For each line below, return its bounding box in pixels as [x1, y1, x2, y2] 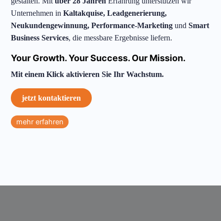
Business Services [11, 34, 69, 42]
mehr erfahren [16, 117, 64, 126]
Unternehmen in [11, 9, 64, 17]
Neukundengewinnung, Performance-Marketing [11, 21, 173, 30]
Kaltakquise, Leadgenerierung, [63, 9, 167, 17]
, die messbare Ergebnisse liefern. [69, 34, 173, 42]
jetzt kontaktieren [22, 94, 81, 102]
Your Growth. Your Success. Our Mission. [11, 53, 186, 63]
